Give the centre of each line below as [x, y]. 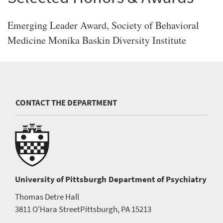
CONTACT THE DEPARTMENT [66, 103]
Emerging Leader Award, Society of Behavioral [103, 25]
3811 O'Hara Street [48, 209]
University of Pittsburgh [62, 179]
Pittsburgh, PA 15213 [116, 209]
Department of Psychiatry [158, 179]
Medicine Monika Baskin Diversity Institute [97, 40]
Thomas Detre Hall [47, 197]
